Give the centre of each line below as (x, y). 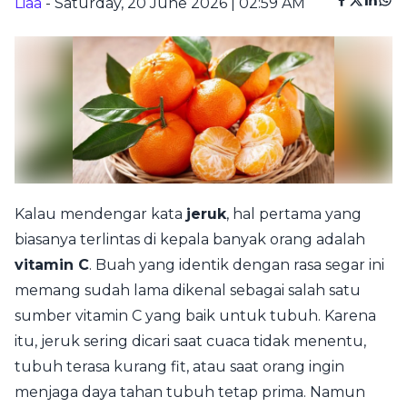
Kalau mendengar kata (100, 213)
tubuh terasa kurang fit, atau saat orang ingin (179, 366)
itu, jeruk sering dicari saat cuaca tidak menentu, (190, 341)
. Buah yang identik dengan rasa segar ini (237, 264)
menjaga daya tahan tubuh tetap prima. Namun (190, 392)
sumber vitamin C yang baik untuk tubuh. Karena (195, 315)
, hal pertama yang (294, 213)
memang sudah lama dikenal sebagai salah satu (188, 290)
